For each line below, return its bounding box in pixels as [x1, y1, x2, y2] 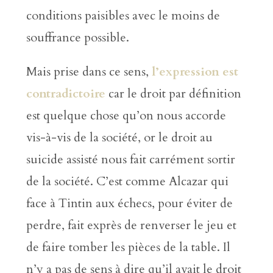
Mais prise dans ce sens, [26, 63, 152, 80]
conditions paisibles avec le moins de [26, 7, 220, 24]
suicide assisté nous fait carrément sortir [26, 151, 235, 168]
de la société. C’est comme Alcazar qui [26, 173, 229, 190]
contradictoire [26, 85, 105, 102]
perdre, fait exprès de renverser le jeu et [26, 217, 236, 234]
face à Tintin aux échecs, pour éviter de [26, 195, 233, 212]
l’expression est [151, 63, 238, 80]
